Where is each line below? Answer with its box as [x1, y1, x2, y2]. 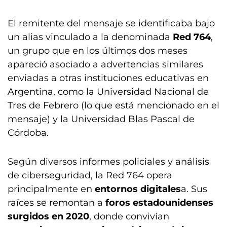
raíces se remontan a [8, 197, 105, 208]
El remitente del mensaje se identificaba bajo [8, 18, 215, 29]
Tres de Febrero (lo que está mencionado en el [8, 100, 219, 111]
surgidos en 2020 [8, 211, 89, 222]
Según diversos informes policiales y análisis [8, 156, 209, 167]
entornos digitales [95, 183, 181, 195]
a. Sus [181, 183, 207, 195]
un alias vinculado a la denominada [8, 31, 173, 43]
